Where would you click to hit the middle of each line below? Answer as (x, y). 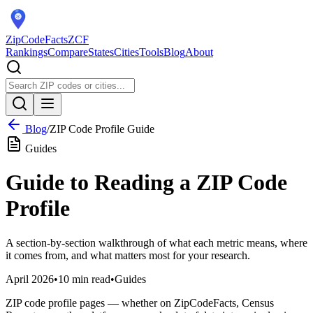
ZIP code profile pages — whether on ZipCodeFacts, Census (140, 303)
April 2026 (30, 279)
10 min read (84, 279)
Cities (126, 52)
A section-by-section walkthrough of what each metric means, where (156, 242)
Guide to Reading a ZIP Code (146, 183)
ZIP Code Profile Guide (102, 129)
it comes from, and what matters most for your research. (128, 255)
